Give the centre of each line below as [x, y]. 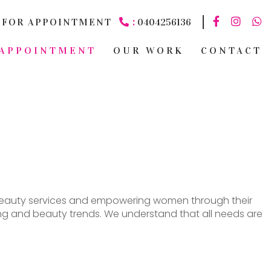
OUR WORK [149, 51]
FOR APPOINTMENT [57, 22]
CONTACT [231, 51]
